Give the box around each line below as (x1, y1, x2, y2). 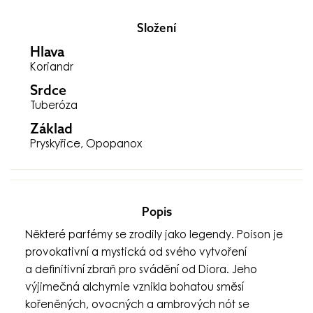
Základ (30, 119, 73, 137)
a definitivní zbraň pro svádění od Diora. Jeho (25, 265, 258, 276)
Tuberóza (30, 101, 78, 112)
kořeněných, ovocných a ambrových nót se (25, 300, 250, 311)
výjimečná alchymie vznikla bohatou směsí (25, 282, 245, 293)
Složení (137, 20, 176, 35)
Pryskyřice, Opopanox (30, 139, 143, 150)
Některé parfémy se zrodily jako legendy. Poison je (25, 230, 284, 241)
